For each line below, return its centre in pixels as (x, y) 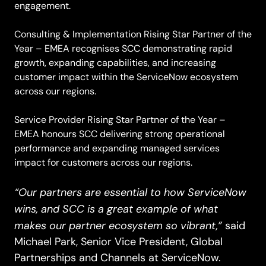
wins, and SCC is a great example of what (116, 208)
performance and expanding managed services (117, 148)
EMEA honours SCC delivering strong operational (120, 134)
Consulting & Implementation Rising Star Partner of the (133, 34)
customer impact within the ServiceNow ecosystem (126, 77)
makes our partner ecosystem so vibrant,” (118, 225)
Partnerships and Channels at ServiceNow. (118, 257)
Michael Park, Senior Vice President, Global (118, 241)
